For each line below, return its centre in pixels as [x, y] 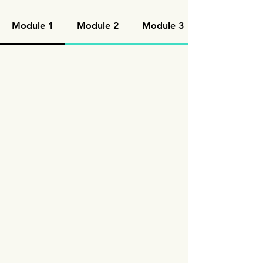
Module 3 [163, 26]
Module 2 [98, 26]
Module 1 [33, 26]
